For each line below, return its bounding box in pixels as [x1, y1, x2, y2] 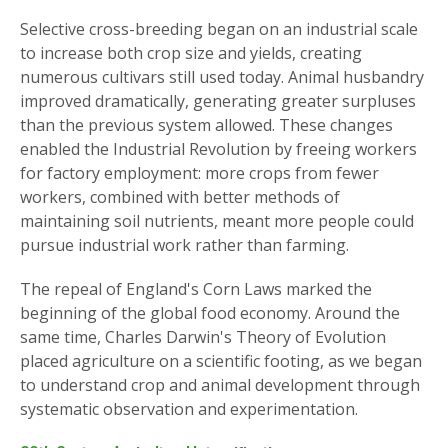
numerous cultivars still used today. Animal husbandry [20, 65, 424, 88]
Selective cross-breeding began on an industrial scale [20, 17, 418, 40]
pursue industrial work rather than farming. [20, 233, 349, 256]
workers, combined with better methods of [20, 185, 340, 208]
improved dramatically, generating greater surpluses [20, 89, 416, 112]
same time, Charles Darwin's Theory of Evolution [20, 325, 386, 348]
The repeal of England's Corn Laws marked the [20, 277, 372, 300]
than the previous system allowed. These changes [20, 113, 393, 136]
